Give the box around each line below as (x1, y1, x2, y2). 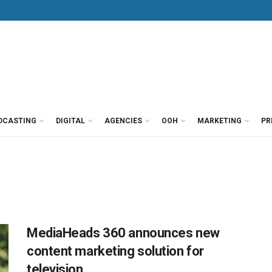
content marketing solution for (27, 243, 204, 259)
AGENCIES (104, 117, 142, 125)
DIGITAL (56, 117, 85, 125)
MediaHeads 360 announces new (27, 225, 220, 240)
